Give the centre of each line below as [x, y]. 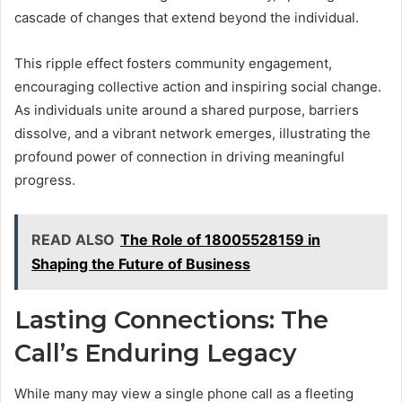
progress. [45, 180]
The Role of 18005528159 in [220, 240]
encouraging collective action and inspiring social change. [198, 87]
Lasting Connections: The [171, 320]
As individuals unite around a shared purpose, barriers [187, 110]
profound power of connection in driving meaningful [179, 157]
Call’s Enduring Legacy [156, 354]
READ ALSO [73, 240]
